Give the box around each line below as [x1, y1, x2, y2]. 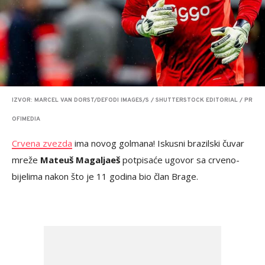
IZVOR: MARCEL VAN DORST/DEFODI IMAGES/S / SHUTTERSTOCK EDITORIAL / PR [12, 96, 253, 104]
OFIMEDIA [12, 115, 40, 123]
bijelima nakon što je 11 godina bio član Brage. [12, 170, 201, 182]
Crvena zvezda [12, 137, 72, 149]
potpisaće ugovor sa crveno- [120, 154, 240, 166]
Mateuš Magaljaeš [40, 154, 120, 166]
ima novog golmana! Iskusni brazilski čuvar [72, 137, 244, 149]
